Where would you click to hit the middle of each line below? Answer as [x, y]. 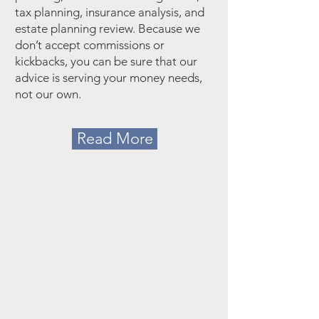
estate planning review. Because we [108, 28]
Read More [115, 138]
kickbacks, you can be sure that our [106, 61]
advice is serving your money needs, [109, 78]
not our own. [48, 94]
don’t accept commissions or [90, 45]
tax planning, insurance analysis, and [110, 12]
